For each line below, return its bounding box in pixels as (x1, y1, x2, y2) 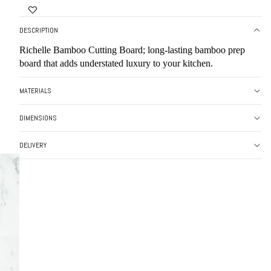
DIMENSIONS (19, 113, 57, 123)
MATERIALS (19, 85, 51, 96)
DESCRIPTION (19, 25, 58, 35)
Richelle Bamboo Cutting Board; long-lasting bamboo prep (19, 44, 245, 55)
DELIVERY (19, 140, 47, 150)
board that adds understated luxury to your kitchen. (19, 57, 213, 68)
